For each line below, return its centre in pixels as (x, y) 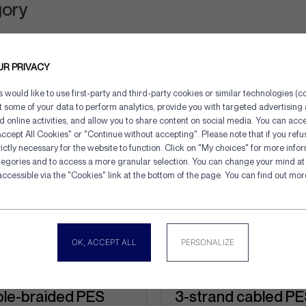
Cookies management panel (220, 169)
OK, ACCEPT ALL (104, 242)
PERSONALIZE (208, 242)
